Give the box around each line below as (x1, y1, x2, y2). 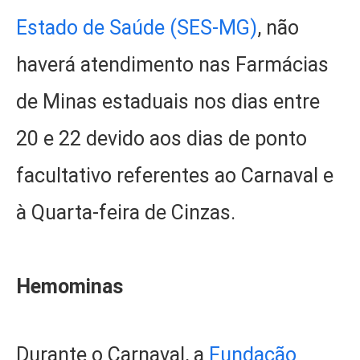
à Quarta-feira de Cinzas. (16, 201, 235, 225)
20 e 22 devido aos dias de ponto (16, 127, 307, 151)
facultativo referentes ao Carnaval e (16, 164, 333, 188)
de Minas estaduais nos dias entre (16, 90, 320, 114)
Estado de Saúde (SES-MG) (16, 16, 257, 40)
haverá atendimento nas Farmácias (16, 53, 329, 77)
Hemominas (16, 275, 123, 299)
